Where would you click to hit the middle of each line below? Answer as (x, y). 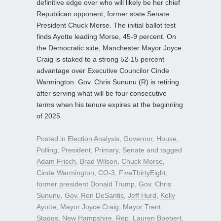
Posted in (52, 138)
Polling (47, 150)
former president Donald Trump (86, 184)
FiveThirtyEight (142, 172)
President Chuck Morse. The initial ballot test (106, 25)
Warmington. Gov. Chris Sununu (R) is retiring (108, 82)
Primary (107, 150)
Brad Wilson (99, 161)
